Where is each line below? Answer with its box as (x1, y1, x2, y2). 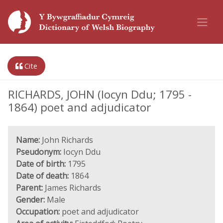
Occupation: (16, 206, 60, 217)
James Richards (43, 182, 101, 193)
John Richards (40, 134, 93, 145)
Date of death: (16, 170, 69, 181)
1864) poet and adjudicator (8, 100, 151, 115)
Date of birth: (16, 158, 66, 169)
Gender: (16, 194, 45, 205)
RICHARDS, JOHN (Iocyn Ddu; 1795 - (8, 87, 192, 102)
